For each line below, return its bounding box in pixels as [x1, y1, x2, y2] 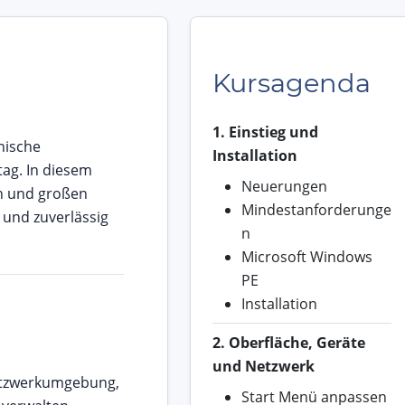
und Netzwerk [212, 356, 315, 377]
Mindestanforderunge [240, 200, 391, 221]
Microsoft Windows [240, 247, 372, 268]
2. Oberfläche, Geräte [212, 333, 365, 353]
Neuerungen [240, 176, 327, 197]
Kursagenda [212, 67, 371, 99]
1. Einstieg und [212, 122, 318, 143]
